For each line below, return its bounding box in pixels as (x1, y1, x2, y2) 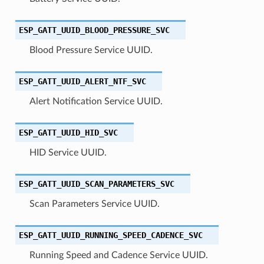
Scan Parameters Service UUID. (29, 199, 160, 209)
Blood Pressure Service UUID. (29, 45, 153, 55)
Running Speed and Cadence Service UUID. (29, 250, 208, 260)
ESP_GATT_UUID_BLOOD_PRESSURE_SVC (18, 25, 170, 35)
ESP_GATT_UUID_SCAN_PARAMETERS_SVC (18, 179, 174, 189)
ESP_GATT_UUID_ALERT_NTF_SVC (18, 76, 146, 86)
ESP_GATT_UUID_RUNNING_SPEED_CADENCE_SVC (18, 230, 203, 240)
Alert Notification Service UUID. (29, 96, 163, 106)
